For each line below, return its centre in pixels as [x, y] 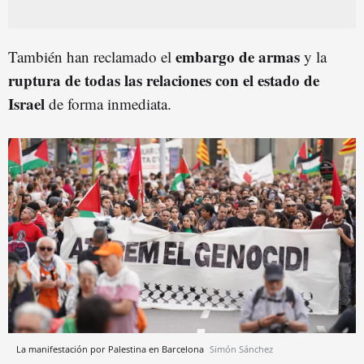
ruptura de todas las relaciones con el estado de [164, 80]
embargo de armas [238, 56]
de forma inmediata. [108, 103]
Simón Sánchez [241, 349]
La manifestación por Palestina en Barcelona [111, 349]
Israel [26, 103]
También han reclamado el [92, 56]
